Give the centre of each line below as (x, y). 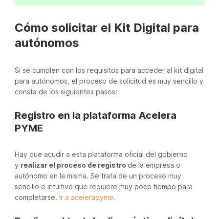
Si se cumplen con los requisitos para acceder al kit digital (109, 70)
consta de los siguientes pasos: (66, 92)
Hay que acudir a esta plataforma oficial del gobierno (101, 154)
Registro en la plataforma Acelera (96, 115)
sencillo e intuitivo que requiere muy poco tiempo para (104, 186)
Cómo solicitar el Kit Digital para (107, 28)
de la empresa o (154, 165)
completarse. (37, 197)
